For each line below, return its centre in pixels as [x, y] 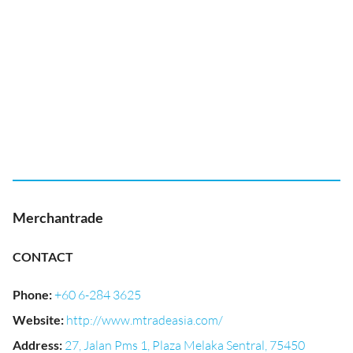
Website [37, 320]
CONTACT [43, 256]
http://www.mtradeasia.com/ [145, 320]
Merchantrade [58, 217]
